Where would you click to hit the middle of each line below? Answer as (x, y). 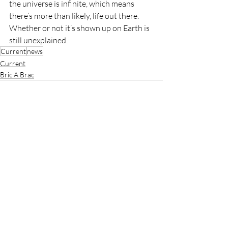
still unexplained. (39, 40)
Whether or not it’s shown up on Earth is (80, 28)
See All (153, 155)
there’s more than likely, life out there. (75, 16)
